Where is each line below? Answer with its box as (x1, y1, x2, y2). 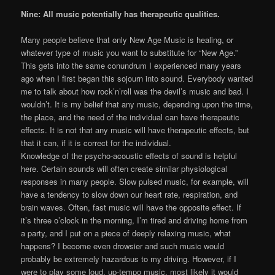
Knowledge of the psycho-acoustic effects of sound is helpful (21, 149, 238, 161)
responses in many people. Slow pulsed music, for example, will (21, 175, 249, 187)
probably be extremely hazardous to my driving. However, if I (21, 252, 237, 265)
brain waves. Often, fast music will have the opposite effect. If (21, 201, 242, 213)
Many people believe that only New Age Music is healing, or (21, 33, 234, 45)
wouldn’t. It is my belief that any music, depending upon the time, (21, 98, 254, 110)
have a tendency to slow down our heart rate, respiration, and (21, 188, 238, 200)
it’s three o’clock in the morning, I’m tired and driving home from (21, 214, 248, 226)
